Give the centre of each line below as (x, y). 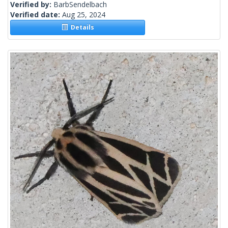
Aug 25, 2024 (84, 15)
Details (81, 27)
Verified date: (36, 15)
